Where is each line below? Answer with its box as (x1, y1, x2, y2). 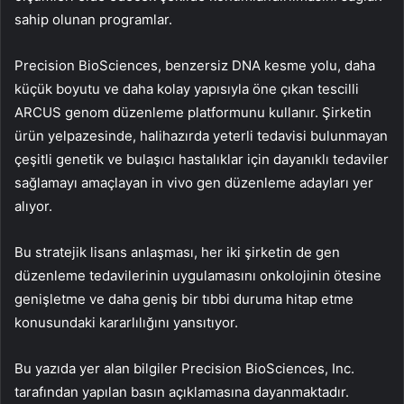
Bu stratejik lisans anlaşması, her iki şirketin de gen (14, 243, 340, 262)
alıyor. (14, 197, 52, 216)
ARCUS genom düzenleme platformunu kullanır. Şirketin (14, 104, 372, 122)
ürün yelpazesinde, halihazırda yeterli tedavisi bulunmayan (14, 127, 388, 145)
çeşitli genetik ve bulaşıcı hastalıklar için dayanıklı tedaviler (14, 151, 389, 169)
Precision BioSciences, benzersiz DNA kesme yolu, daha (14, 57, 375, 75)
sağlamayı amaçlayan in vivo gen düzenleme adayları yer (14, 174, 373, 192)
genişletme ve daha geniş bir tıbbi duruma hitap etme (14, 290, 353, 308)
